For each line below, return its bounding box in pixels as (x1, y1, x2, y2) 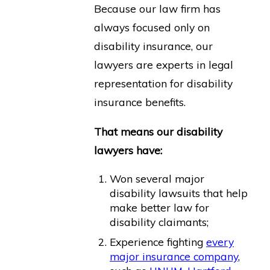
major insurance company (110, 249, 239, 263)
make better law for (110, 201, 210, 214)
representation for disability (93, 77, 233, 90)
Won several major (110, 172, 205, 185)
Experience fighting (110, 234, 207, 248)
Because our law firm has (93, 2, 221, 16)
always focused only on (93, 20, 210, 34)
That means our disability (93, 124, 222, 138)
